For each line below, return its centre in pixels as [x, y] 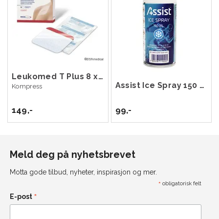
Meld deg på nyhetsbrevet [73, 155]
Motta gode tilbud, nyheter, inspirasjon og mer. [83, 172]
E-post [22, 197]
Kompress [27, 87]
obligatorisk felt [181, 184]
